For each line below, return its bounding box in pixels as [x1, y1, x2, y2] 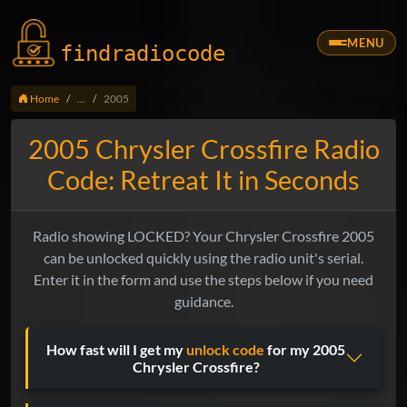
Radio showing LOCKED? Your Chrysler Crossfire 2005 [33, 227, 374, 245]
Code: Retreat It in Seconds [47, 164, 360, 196]
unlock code [186, 341, 264, 359]
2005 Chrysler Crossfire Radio [27, 134, 380, 165]
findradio [60, 41, 174, 66]
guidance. [174, 293, 233, 311]
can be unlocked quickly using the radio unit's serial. [44, 249, 363, 267]
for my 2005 [264, 341, 345, 359]
